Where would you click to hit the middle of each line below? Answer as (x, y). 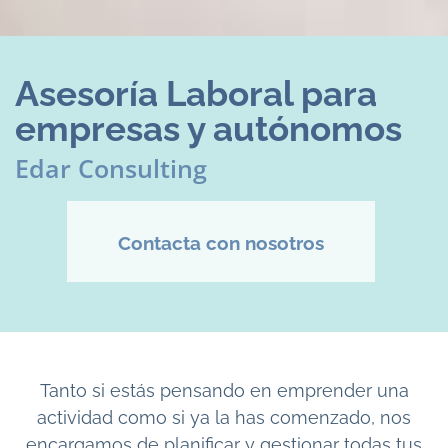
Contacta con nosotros (220, 242)
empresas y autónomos (208, 128)
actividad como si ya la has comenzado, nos (224, 417)
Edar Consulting (111, 167)
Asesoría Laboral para (196, 93)
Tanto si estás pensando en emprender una (224, 390)
